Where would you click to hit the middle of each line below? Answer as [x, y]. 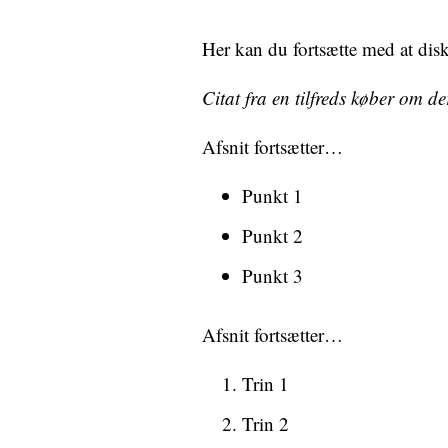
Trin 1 [265, 383]
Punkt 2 [272, 235]
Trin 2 [265, 423]
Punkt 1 [272, 195]
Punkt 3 [272, 275]
